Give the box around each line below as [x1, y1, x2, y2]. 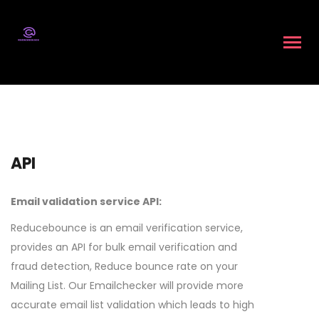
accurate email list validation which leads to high [11, 298, 254, 312]
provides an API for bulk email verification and [11, 240, 237, 254]
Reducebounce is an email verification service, [11, 221, 243, 235]
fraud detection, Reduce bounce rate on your [11, 259, 238, 273]
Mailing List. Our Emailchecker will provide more [11, 278, 244, 293]
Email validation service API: [11, 194, 162, 209]
